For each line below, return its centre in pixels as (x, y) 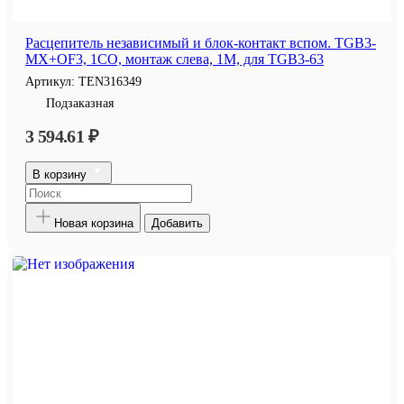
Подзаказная (80, 104)
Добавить (177, 224)
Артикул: (52, 82)
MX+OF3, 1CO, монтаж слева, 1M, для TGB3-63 (174, 60)
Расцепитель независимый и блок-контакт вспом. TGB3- (201, 43)
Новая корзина (94, 224)
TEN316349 (110, 82)
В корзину (61, 175)
